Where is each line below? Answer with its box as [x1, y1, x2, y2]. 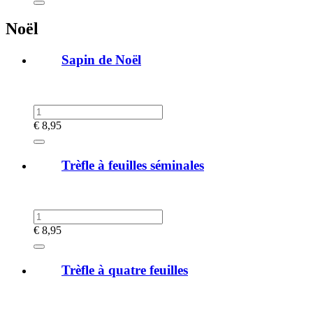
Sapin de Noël [61, 52, 141, 68]
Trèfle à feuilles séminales [61, 157, 204, 173]
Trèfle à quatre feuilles [61, 263, 188, 278]
